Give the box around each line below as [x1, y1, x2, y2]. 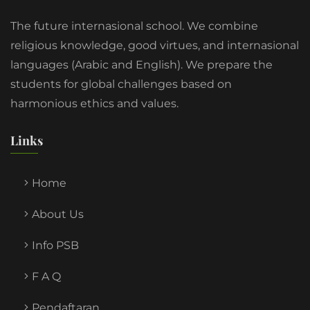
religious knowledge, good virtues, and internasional [10, 39, 299, 53]
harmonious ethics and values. [10, 97, 179, 111]
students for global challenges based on [10, 77, 232, 91]
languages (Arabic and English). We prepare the [10, 58, 273, 72]
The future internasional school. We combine [10, 19, 258, 33]
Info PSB [32, 239, 79, 253]
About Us [32, 208, 84, 221]
